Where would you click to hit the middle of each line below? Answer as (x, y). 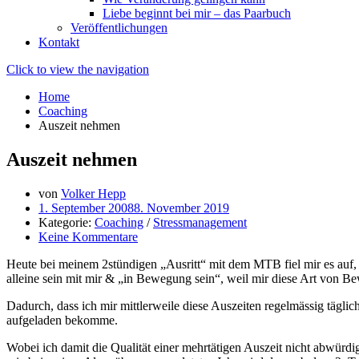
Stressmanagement (200, 222)
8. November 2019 (182, 208)
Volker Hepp (93, 193)
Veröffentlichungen (119, 28)
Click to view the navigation (78, 69)
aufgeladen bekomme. (62, 320)
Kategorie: (67, 222)
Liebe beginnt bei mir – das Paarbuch (197, 13)
